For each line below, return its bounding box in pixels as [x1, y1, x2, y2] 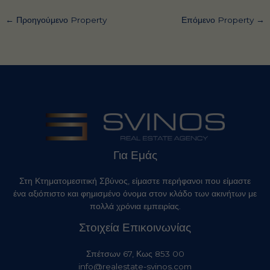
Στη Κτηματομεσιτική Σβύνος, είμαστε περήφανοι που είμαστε [19, 176, 251, 186]
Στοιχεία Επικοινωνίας [79, 220, 191, 235]
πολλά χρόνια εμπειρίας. [89, 201, 181, 212]
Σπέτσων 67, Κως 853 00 [86, 248, 184, 259]
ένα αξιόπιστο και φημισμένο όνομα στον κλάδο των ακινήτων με [13, 189, 257, 199]
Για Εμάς [113, 148, 157, 163]
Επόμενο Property [181, 15, 256, 25]
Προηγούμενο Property [14, 15, 107, 25]
